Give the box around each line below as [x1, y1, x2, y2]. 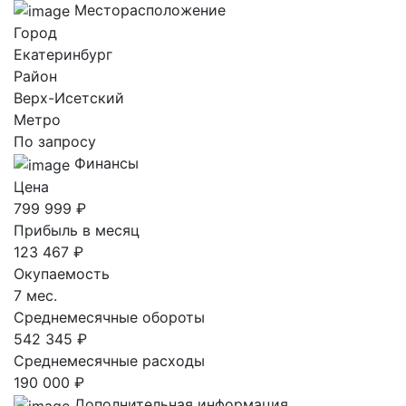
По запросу [14, 132, 96, 151]
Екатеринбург [14, 45, 112, 64]
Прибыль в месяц [14, 220, 140, 239]
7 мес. [14, 285, 57, 304]
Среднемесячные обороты [14, 307, 205, 326]
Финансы [74, 154, 139, 173]
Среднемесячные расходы [14, 351, 205, 370]
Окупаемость [14, 264, 110, 283]
